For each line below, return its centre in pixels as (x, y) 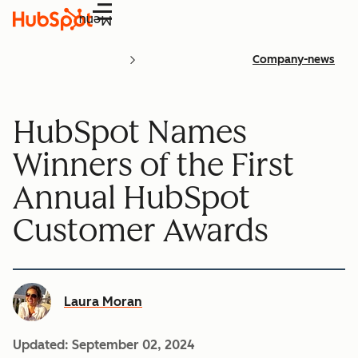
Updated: (42, 344)
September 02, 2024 (133, 344)
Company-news (294, 60)
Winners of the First (153, 164)
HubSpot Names (130, 131)
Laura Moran (103, 301)
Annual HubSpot (131, 197)
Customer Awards (141, 230)
